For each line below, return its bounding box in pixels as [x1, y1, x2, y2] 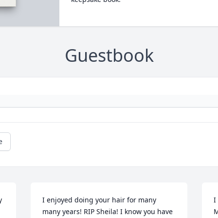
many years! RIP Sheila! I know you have [42, 207, 173, 217]
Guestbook [64, 43, 154, 68]
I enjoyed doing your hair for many [42, 195, 157, 205]
